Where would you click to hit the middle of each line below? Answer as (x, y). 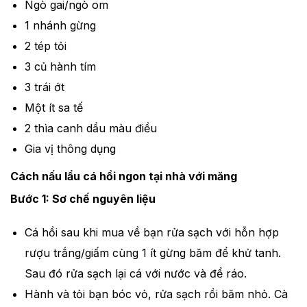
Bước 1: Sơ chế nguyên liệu (83, 199)
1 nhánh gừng (60, 26)
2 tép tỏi (45, 46)
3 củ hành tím (60, 67)
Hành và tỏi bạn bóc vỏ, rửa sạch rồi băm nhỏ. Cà (156, 294)
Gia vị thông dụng (70, 149)
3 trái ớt (44, 87)
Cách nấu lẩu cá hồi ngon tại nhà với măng (124, 176)
